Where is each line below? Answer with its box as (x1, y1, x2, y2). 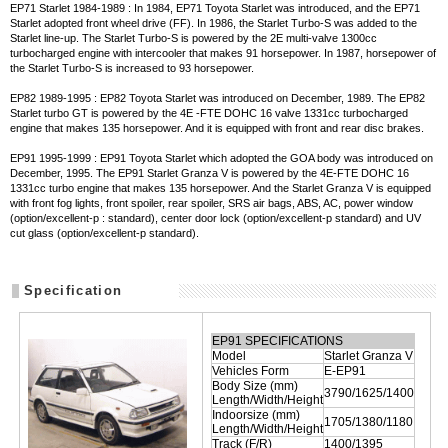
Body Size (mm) (211, 378, 298, 393)
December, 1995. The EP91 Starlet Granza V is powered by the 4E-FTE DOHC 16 (10, 166, 410, 179)
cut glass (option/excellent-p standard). (10, 226, 200, 239)
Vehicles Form (211, 363, 289, 378)
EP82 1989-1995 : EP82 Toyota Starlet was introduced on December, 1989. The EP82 (10, 91, 426, 104)
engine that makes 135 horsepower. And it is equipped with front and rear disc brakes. (10, 121, 425, 134)
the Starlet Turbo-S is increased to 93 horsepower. (10, 61, 255, 74)
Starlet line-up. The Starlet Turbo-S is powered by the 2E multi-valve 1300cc (10, 31, 378, 44)
